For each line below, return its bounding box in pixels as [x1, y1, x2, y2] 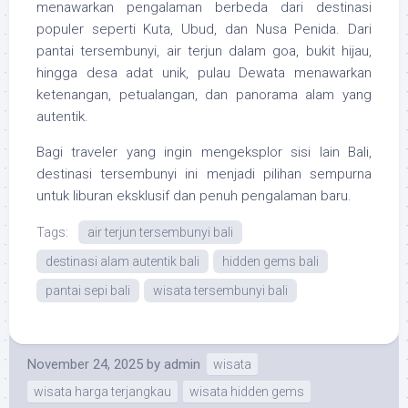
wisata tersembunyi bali [153, 283, 288, 299]
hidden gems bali [222, 254, 319, 270]
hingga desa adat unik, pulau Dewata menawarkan [36, 65, 372, 82]
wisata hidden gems [189, 384, 304, 400]
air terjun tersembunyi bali [87, 225, 233, 240]
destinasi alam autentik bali [46, 254, 199, 270]
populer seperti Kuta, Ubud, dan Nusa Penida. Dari [36, 21, 372, 38]
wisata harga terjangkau [34, 384, 171, 400]
